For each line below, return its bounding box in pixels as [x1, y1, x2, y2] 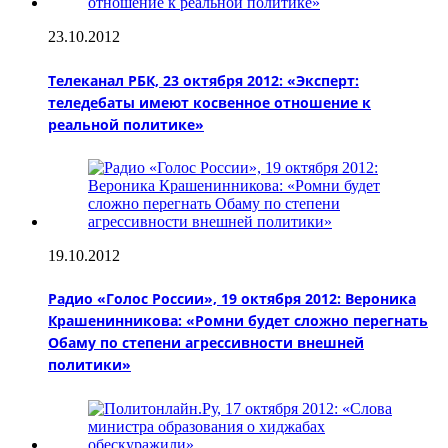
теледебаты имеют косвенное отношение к [48, 92, 371, 112]
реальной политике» [48, 114, 204, 134]
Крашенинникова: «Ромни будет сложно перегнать [48, 311, 428, 331]
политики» [48, 355, 131, 375]
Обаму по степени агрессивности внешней [48, 333, 364, 353]
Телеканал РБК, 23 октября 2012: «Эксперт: [48, 70, 359, 90]
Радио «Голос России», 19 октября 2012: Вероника [48, 289, 416, 309]
